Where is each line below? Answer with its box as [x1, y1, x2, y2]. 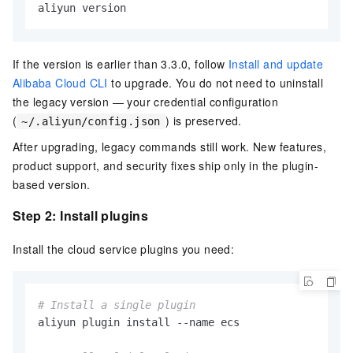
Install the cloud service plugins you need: [13, 241, 235, 258]
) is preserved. [165, 113, 242, 129]
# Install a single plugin [38, 299, 195, 312]
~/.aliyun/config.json [21, 115, 161, 128]
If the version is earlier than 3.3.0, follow [13, 56, 229, 72]
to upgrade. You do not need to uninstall [107, 75, 324, 91]
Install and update [229, 56, 324, 72]
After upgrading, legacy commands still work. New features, [13, 139, 327, 155]
